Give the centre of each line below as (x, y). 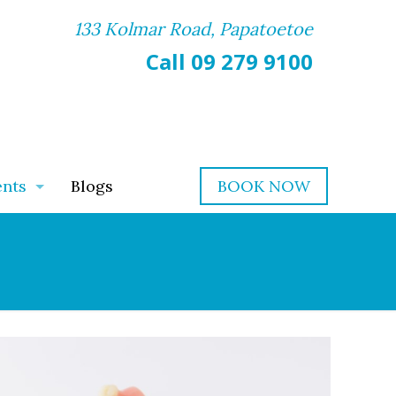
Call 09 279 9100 (229, 61)
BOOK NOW (264, 186)
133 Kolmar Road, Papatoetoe (193, 29)
